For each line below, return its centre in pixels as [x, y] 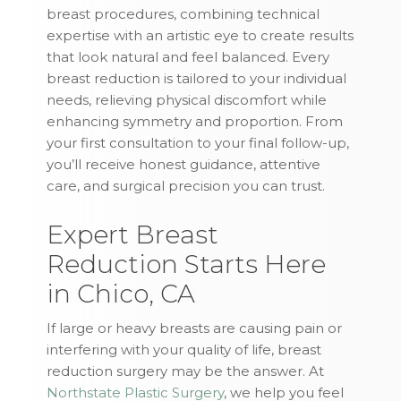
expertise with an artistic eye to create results [200, 36]
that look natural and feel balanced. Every [188, 57]
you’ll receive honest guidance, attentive [184, 165]
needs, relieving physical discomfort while [187, 100]
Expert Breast [133, 235]
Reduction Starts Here [187, 264]
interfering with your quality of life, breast [184, 350]
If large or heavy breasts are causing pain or [195, 328]
